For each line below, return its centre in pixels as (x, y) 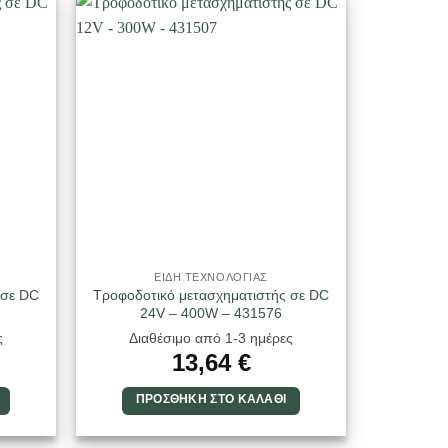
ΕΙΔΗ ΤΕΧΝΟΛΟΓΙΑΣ (211, 277)
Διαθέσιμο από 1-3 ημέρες (211, 337)
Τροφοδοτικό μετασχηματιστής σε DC (211, 295)
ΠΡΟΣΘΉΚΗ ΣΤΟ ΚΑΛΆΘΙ (211, 398)
